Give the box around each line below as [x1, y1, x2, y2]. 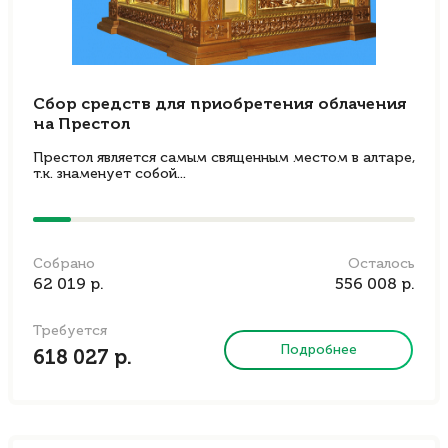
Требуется [33, 324, 107, 338]
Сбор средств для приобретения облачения [33, 97, 407, 113]
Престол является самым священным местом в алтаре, [33, 151, 415, 165]
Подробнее [280, 341, 358, 358]
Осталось [348, 257, 415, 271]
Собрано [33, 257, 95, 271]
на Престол [33, 117, 130, 133]
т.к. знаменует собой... [33, 167, 186, 181]
